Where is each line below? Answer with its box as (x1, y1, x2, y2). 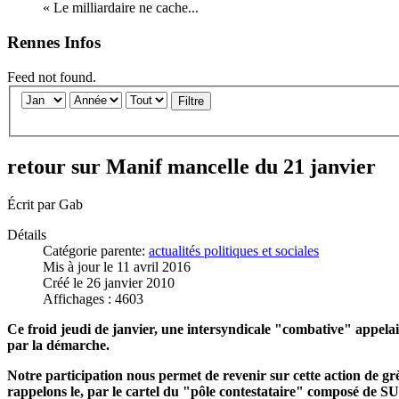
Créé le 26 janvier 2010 (43, 275, 175, 291)
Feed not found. (7, 69, 96, 85)
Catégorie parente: (43, 243, 149, 259)
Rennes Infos (7, 33, 101, 53)
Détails (7, 227, 46, 243)
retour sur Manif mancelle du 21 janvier (7, 155, 376, 179)
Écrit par (7, 197, 59, 213)
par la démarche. (7, 338, 110, 354)
